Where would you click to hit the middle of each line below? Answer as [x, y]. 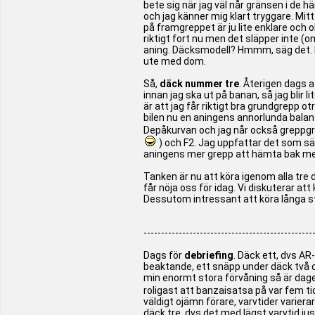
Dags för [164, 255]
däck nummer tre [199, 84]
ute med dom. [175, 61]
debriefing [209, 255]
